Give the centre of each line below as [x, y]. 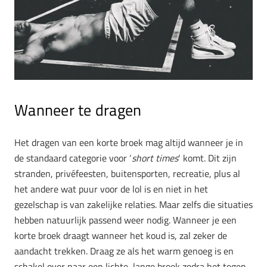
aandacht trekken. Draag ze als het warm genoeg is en [124, 251]
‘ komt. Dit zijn [207, 158]
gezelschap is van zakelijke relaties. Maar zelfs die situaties [133, 204]
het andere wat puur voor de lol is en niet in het [111, 189]
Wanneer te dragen [78, 110]
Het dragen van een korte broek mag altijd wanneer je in [129, 142]
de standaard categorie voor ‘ [73, 158]
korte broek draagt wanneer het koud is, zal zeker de [121, 235]
